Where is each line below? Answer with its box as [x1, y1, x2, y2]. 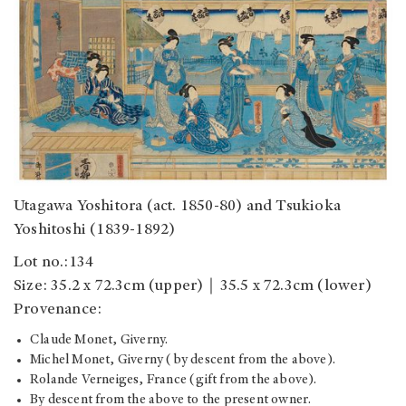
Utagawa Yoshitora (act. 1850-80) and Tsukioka [14, 198, 342, 216]
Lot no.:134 [14, 255, 94, 272]
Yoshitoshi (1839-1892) [14, 222, 176, 239]
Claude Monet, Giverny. [30, 333, 169, 348]
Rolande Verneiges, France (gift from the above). [30, 373, 317, 388]
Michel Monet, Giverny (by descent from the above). [30, 353, 335, 368]
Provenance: [14, 302, 102, 319]
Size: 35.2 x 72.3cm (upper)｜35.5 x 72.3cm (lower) [14, 278, 372, 295]
